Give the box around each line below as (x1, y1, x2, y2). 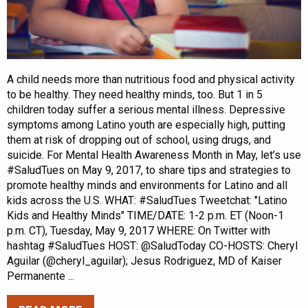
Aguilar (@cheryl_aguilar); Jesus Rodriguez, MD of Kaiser (7, 254, 282, 268)
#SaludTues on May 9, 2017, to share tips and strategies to (7, 164, 291, 177)
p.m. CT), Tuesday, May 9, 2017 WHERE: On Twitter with (7, 224, 270, 238)
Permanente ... (7, 269, 74, 283)
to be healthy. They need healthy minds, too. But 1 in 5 (7, 88, 263, 102)
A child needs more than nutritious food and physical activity (7, 73, 295, 87)
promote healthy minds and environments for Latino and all (7, 179, 287, 192)
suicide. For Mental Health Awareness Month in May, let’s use (7, 148, 301, 162)
